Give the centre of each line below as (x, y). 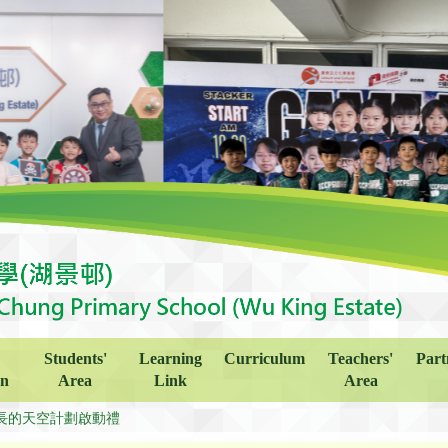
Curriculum (265, 358)
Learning (170, 358)
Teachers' (361, 358)
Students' (75, 358)
